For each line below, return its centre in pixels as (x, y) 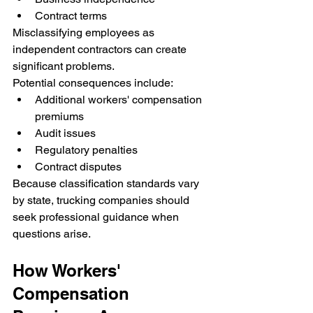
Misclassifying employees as (85, 32)
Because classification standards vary (107, 183)
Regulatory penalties (86, 150)
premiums (59, 116)
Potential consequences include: (93, 82)
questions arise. (52, 233)
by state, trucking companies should (102, 200)
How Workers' (69, 270)
